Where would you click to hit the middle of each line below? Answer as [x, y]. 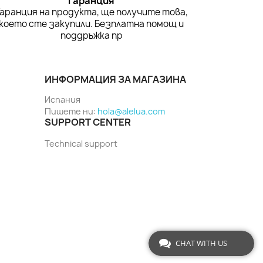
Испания [63, 100]
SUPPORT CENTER [88, 122]
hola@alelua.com [131, 112]
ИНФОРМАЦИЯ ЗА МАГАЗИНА [115, 80]
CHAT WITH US [201, 243]
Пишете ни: [71, 112]
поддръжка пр [91, 36]
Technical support [81, 144]
